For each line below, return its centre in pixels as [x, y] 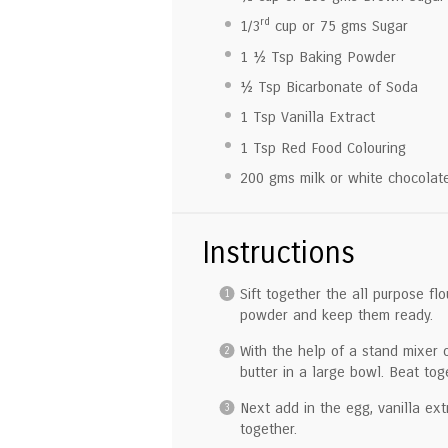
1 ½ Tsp [266, 56]
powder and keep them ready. [336, 314]
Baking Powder [344, 56]
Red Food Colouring [340, 147]
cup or [294, 26]
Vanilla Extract [325, 117]
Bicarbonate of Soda [349, 87]
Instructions [278, 252]
